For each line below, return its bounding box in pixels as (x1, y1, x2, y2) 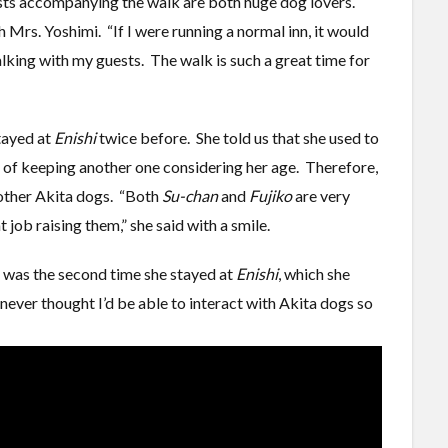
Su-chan (162, 185, 218, 205)
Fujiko (249, 185, 292, 205)
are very (292, 185, 350, 205)
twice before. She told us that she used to (96, 127, 379, 147)
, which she (278, 263, 350, 283)
